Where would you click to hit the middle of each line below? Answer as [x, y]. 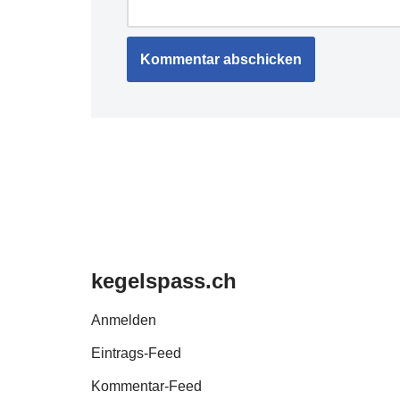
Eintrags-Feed [136, 353]
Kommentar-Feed [146, 386]
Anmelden [124, 320]
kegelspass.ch [164, 281]
